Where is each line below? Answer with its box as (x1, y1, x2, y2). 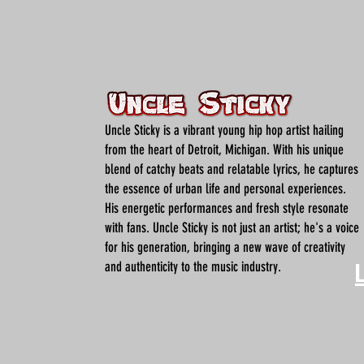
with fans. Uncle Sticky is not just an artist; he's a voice (105, 219, 359, 236)
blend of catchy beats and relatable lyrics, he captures (105, 161, 358, 177)
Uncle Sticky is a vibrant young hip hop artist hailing (105, 122, 344, 138)
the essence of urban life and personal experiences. (105, 180, 346, 197)
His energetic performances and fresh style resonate (105, 200, 349, 216)
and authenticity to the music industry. (105, 258, 281, 275)
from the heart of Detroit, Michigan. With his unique (105, 141, 344, 158)
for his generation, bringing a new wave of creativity (105, 239, 345, 255)
